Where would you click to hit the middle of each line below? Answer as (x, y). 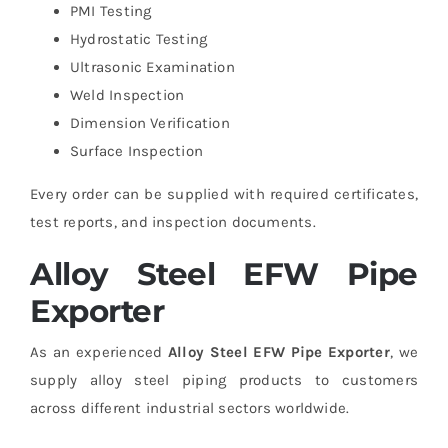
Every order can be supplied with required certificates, (224, 193)
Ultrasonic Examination (152, 66)
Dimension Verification (149, 122)
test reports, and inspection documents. (172, 221)
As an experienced (98, 351)
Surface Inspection (136, 150)
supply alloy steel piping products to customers (224, 379)
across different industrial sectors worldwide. (189, 407)
